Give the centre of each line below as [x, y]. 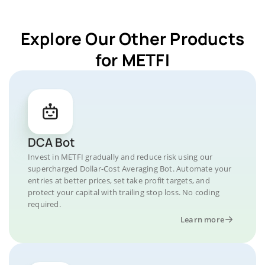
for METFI [132, 60]
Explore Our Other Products [132, 38]
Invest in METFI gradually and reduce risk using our [120, 157]
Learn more [202, 219]
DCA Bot [51, 142]
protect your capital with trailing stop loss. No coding [124, 192]
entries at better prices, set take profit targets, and [119, 180]
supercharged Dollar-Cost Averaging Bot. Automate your [130, 169]
